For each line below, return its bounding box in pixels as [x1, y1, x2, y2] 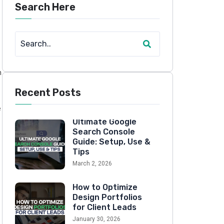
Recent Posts [15, 86, 81, 98]
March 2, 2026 [72, 160, 112, 167]
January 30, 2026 [72, 215, 120, 222]
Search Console [72, 127, 135, 136]
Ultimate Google [72, 117, 136, 126]
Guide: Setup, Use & [72, 137, 150, 146]
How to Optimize [72, 182, 137, 192]
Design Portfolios [72, 192, 142, 202]
